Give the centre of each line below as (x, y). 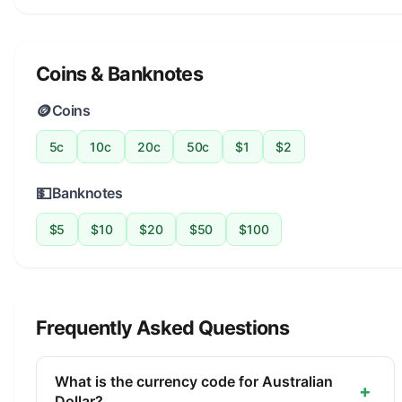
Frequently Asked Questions (163, 327)
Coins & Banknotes (119, 74)
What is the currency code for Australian (194, 381)
